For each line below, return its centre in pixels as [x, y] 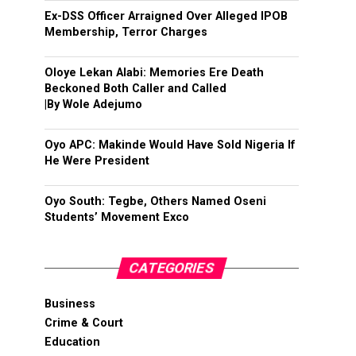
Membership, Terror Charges [126, 32]
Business [70, 304]
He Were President [97, 161]
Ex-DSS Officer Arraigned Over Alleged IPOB [166, 16]
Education [72, 342]
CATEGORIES [172, 268]
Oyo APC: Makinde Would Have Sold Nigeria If [170, 145]
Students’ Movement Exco [117, 217]
